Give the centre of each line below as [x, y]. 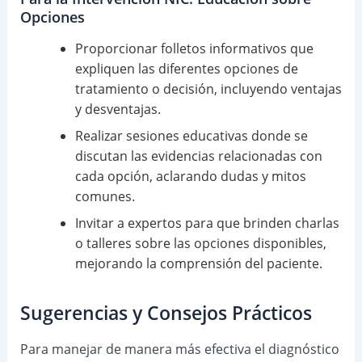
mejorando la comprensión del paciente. [198, 264]
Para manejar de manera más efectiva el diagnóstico [179, 349]
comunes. [105, 197]
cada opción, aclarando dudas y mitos [190, 177]
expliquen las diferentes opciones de [186, 69]
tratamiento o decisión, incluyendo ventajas [208, 89]
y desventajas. [118, 109]
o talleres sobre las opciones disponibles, [200, 244]
